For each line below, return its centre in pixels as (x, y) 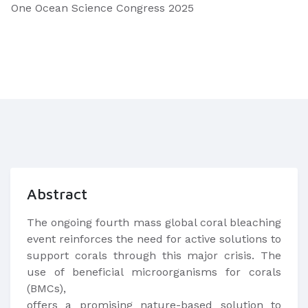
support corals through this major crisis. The (154, 255)
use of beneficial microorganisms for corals (154, 272)
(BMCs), (46, 288)
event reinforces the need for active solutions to (154, 239)
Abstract (57, 194)
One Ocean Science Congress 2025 (102, 8)
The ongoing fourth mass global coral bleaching (154, 222)
